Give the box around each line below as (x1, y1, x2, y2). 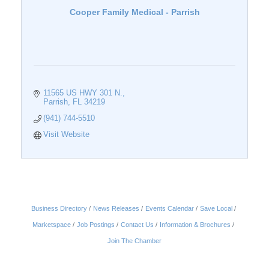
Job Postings (77, 221, 115, 229)
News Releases (92, 205, 139, 213)
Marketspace (32, 221, 71, 229)
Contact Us (121, 221, 154, 229)
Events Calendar (145, 205, 194, 213)
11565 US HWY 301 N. (43, 88, 123, 98)
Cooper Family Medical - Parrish (69, 7, 200, 17)
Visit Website (43, 130, 90, 139)
